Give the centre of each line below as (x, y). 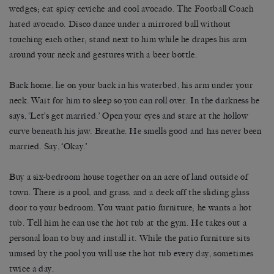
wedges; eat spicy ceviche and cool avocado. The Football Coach (131, 9)
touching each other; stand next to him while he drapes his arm (128, 40)
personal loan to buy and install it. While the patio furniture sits (130, 239)
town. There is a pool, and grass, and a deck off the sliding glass (129, 193)
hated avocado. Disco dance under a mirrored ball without (120, 24)
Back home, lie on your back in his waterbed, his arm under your (131, 86)
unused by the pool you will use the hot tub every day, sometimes (131, 254)
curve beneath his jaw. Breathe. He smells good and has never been (135, 131)
